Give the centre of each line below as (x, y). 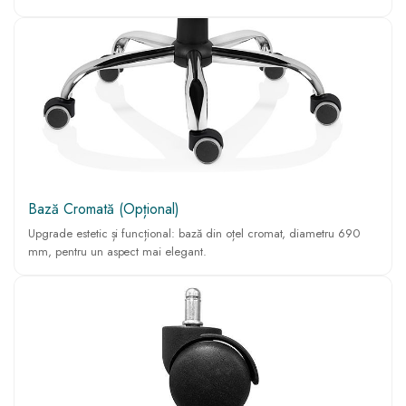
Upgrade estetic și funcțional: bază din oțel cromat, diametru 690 (194, 234)
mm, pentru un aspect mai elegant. (118, 252)
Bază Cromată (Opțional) (104, 209)
